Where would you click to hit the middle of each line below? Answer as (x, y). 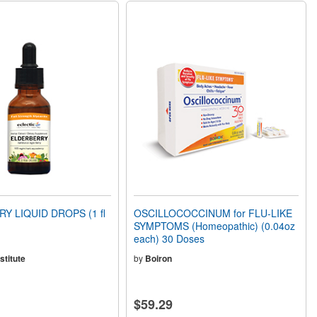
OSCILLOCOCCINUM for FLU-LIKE (213, 213)
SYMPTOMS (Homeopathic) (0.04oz (215, 226)
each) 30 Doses (169, 239)
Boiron (159, 259)
